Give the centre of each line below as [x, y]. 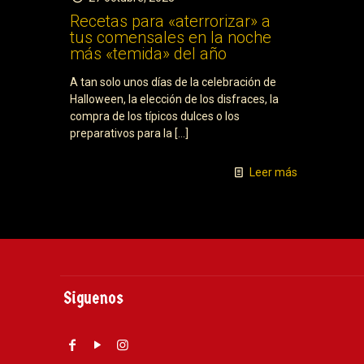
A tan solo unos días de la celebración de [173, 82]
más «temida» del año [149, 53]
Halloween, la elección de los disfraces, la [175, 99]
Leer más [273, 172]
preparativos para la [121, 133]
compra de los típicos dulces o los [155, 116]
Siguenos [93, 298]
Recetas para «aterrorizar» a [171, 21]
